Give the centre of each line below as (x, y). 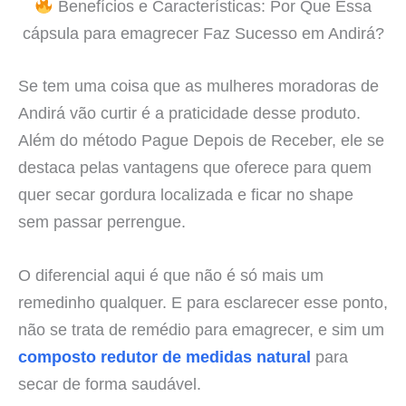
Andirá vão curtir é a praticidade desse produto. (189, 112)
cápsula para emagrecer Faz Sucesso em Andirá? (203, 34)
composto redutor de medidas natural (164, 356)
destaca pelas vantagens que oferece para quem (195, 167)
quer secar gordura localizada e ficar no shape (186, 194)
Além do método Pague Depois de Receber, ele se (201, 140)
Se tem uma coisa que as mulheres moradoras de (198, 85)
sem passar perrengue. (102, 221)
